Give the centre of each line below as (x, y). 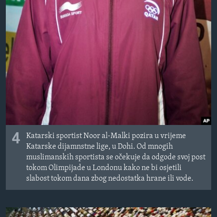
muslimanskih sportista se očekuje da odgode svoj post (116, 157)
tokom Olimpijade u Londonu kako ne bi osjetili (104, 168)
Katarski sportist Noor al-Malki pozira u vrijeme (106, 136)
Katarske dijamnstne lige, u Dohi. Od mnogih (100, 147)
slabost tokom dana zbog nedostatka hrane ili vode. (110, 178)
